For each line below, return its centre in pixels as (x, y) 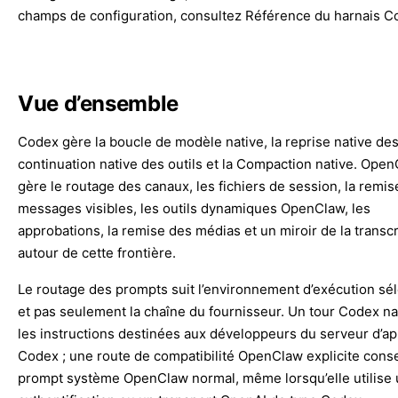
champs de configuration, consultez (131, 16)
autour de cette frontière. (97, 252)
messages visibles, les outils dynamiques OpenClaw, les (194, 208)
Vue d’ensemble (98, 103)
